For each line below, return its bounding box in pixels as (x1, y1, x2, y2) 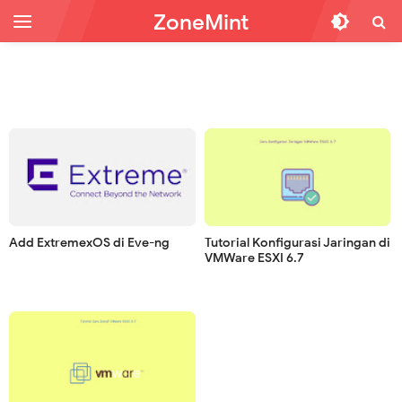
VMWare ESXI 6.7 (204, 250, 304, 266)
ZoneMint (153, 9, 249, 36)
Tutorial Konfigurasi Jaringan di (204, 235, 390, 250)
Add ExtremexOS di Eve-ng (9, 235, 170, 250)
